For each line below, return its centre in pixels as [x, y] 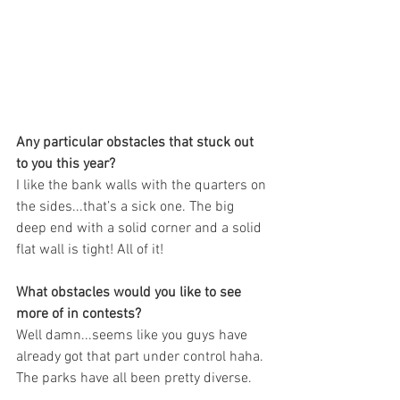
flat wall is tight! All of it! [90, 250]
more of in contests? [79, 315]
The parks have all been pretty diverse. [134, 379]
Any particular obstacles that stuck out [137, 143]
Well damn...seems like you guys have [133, 336]
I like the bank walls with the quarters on [143, 186]
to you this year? [66, 165]
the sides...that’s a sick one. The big [127, 208]
